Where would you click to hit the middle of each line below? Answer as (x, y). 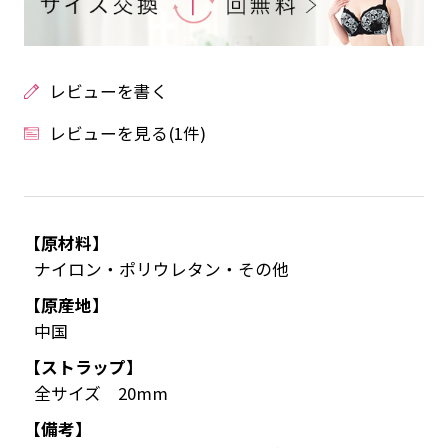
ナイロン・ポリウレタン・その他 (161, 269)
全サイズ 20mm (100, 393)
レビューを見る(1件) (127, 133)
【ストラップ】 (83, 367)
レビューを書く (108, 91)
